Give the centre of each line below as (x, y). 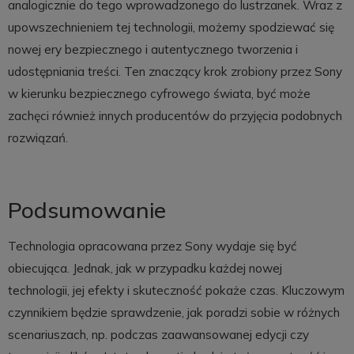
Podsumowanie (87, 209)
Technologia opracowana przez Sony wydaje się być (152, 246)
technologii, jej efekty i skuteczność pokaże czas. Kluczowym (176, 290)
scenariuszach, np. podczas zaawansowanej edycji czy (158, 334)
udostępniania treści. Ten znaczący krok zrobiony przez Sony (175, 71)
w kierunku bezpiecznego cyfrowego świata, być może (159, 93)
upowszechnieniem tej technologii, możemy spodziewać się (171, 27)
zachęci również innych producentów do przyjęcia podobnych (175, 115)
